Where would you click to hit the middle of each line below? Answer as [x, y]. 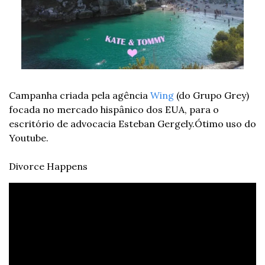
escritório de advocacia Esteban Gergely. [102, 124]
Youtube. [29, 138]
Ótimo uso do [225, 124]
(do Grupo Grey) [211, 96]
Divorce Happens [48, 167]
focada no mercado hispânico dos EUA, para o [114, 110]
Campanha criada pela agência [80, 96]
